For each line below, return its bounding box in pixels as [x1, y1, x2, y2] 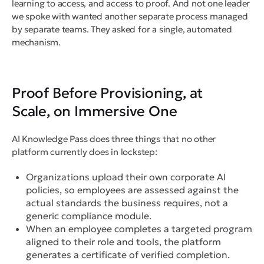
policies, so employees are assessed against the [26, 184, 239, 196]
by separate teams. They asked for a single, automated [12, 24, 232, 35]
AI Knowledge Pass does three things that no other [12, 133, 216, 145]
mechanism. [12, 37, 61, 48]
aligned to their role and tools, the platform [26, 236, 221, 248]
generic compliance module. [26, 210, 151, 222]
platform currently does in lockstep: [12, 146, 157, 158]
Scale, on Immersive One [12, 103, 177, 121]
